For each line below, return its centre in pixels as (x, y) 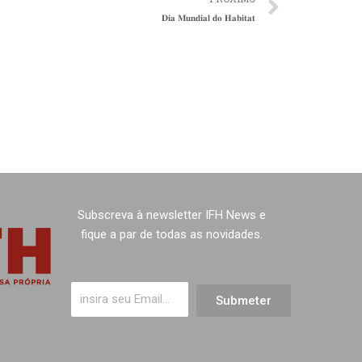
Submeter (243, 300)
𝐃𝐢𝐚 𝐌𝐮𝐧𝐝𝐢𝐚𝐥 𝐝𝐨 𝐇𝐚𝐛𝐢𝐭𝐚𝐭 (208, 18)
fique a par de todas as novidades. (171, 235)
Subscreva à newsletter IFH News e (171, 215)
